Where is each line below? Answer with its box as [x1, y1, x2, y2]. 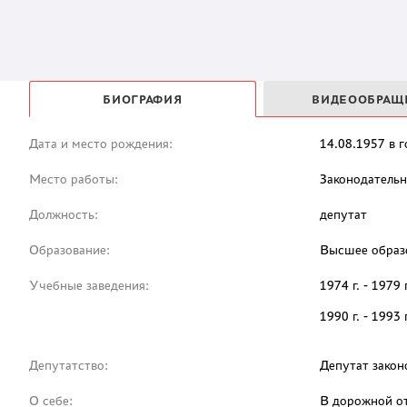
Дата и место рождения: [29, 136, 173, 152]
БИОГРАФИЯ [103, 93, 183, 106]
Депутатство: [29, 358, 108, 373]
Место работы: [29, 172, 118, 187]
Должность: [29, 207, 98, 223]
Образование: [29, 243, 110, 258]
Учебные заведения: [29, 278, 149, 293]
